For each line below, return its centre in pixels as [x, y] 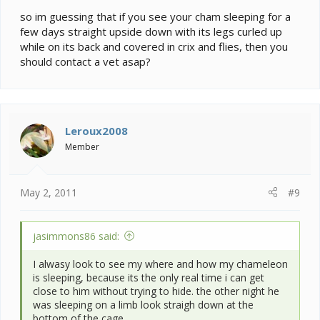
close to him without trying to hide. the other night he [156, 291]
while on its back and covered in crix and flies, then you [154, 47]
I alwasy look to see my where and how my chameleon [160, 264]
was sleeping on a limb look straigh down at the [143, 304]
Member [82, 147]
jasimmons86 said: [76, 236]
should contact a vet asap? [85, 62]
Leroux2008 [96, 131]
